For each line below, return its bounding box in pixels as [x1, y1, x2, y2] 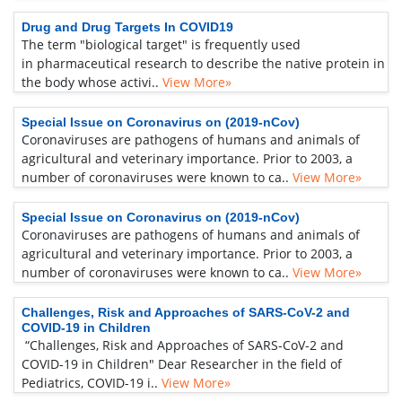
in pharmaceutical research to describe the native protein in [22, 55, 385, 72]
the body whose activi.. [22, 74, 159, 91]
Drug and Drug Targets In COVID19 [22, 20, 233, 34]
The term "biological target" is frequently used [22, 36, 301, 53]
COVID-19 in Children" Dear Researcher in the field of [22, 355, 342, 372]
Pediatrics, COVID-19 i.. [22, 374, 158, 391]
